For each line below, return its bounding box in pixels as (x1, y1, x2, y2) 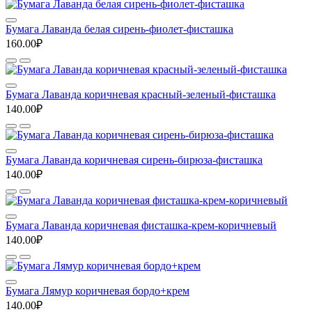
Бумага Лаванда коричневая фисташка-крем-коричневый (6, 219, 276, 232)
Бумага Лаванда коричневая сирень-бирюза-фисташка (6, 154, 263, 166)
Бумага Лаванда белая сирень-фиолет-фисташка (6, 23, 233, 36)
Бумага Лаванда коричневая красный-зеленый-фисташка (6, 88, 276, 101)
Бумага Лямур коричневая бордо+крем (6, 285, 189, 297)
